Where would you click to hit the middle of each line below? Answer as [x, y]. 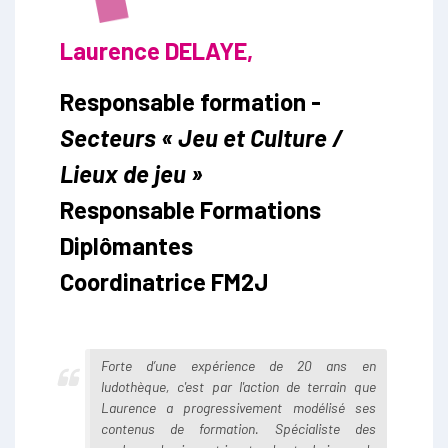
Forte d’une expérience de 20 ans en [238, 365]
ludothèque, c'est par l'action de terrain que [238, 386]
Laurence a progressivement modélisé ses [238, 407]
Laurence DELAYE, [156, 50]
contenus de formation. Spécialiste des [238, 428]
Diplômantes [126, 245]
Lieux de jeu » [131, 173]
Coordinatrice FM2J [164, 281]
